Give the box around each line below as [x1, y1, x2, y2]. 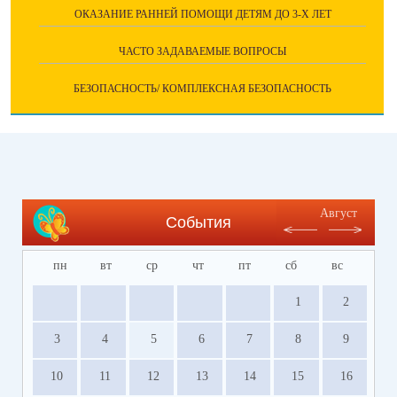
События [166, 214, 231, 232]
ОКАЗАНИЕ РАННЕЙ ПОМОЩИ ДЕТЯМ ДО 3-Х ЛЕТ [74, 8, 331, 21]
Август [320, 206, 357, 221]
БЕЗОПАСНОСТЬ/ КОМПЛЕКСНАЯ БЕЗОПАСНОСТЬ [74, 82, 331, 96]
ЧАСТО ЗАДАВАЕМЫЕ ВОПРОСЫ [119, 45, 286, 58]
